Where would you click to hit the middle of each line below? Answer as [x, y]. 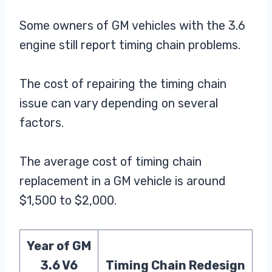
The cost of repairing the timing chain [123, 84]
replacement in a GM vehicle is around [123, 181]
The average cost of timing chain [110, 162]
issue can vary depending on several [119, 104]
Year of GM [59, 246]
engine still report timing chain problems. [130, 45]
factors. [42, 123]
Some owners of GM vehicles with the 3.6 [132, 26]
